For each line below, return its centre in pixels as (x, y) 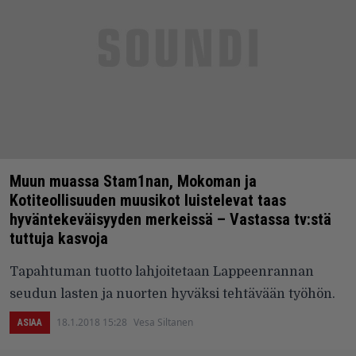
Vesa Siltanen (163, 323)
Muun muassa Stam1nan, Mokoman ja (133, 182)
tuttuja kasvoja (59, 239)
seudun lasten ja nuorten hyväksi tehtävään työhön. (172, 294)
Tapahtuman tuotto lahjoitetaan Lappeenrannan (162, 272)
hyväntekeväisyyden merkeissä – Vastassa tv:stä (170, 220)
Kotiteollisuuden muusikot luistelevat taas (148, 201)
